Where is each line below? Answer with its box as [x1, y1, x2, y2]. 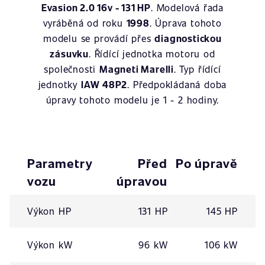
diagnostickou [154, 32, 222, 44]
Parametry [27, 154, 93, 172]
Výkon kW [27, 238, 73, 251]
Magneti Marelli [99, 63, 174, 75]
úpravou [116, 172, 168, 189]
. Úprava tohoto [149, 17, 222, 29]
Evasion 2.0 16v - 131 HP [41, 1, 151, 14]
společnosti [44, 63, 99, 75]
